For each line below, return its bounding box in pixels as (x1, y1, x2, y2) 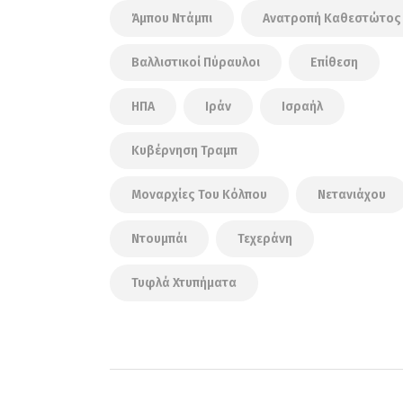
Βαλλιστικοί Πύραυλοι (131, 54, 260, 70)
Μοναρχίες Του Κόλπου (131, 186, 267, 202)
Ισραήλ (282, 98, 323, 114)
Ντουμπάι (131, 230, 187, 246)
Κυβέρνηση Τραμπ (131, 142, 237, 158)
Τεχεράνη (237, 230, 292, 246)
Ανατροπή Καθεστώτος (263, 10, 401, 26)
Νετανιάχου (318, 186, 386, 202)
